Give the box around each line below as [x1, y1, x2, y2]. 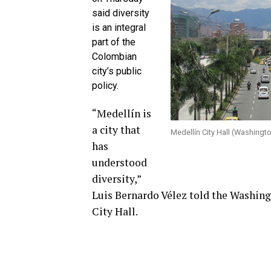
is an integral [92, 22, 146, 33]
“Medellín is [92, 106, 151, 120]
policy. [92, 80, 119, 91]
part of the [92, 36, 135, 48]
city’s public [92, 65, 142, 77]
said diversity [92, 7, 149, 19]
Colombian [92, 51, 137, 62]
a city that [92, 123, 140, 137]
